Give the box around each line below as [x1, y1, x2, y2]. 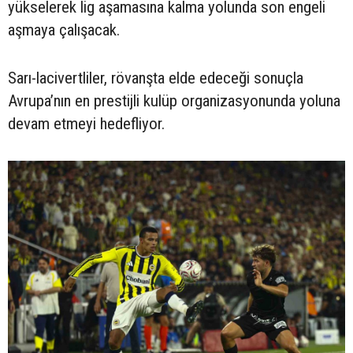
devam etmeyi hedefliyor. [8, 114, 165, 134]
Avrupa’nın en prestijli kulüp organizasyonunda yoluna [8, 91, 340, 111]
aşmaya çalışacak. [8, 20, 120, 40]
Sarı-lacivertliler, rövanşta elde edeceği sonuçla [8, 69, 303, 88]
